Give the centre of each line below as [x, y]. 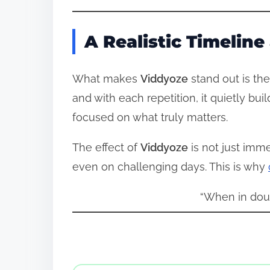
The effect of [106, 147]
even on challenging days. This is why [170, 166]
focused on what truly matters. [150, 117]
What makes [106, 78]
